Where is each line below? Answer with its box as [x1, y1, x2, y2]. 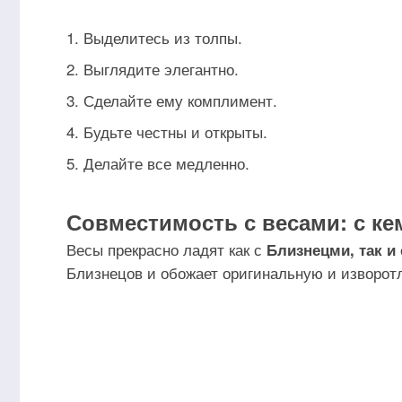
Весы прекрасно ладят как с [66, 238, 262, 260]
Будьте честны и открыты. [83, 120, 267, 143]
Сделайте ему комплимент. [83, 89, 277, 111]
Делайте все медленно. [83, 152, 249, 174]
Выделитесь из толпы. [83, 26, 242, 48]
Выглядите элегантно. [83, 57, 239, 80]
